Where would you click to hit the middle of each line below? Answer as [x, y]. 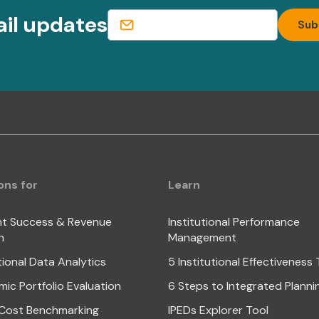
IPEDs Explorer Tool [218, 310]
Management [202, 237]
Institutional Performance [234, 221]
